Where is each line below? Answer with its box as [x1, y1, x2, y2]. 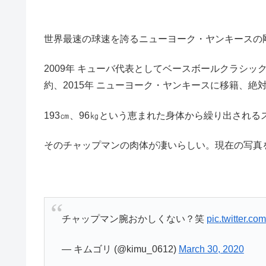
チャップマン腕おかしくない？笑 [61, 214, 207, 224]
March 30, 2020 [178, 243, 244, 254]
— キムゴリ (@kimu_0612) [61, 243, 179, 254]
